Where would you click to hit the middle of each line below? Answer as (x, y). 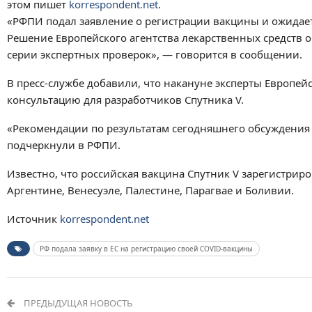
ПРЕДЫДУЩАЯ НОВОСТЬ (77, 303)
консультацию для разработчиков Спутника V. (125, 99)
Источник (33, 218)
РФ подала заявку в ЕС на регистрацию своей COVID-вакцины (146, 248)
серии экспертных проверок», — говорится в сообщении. (155, 54)
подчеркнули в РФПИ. (64, 145)
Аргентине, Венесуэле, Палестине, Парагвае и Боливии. (150, 190)
